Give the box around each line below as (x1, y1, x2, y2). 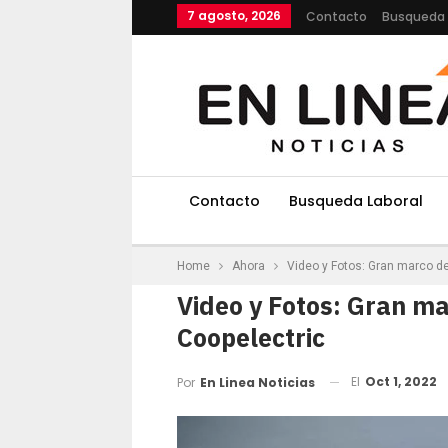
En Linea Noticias (200, 373, 315, 391)
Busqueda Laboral (289, 191, 423, 211)
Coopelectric (177, 321, 325, 354)
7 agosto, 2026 (187, 7, 281, 24)
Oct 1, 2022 (365, 373, 437, 390)
